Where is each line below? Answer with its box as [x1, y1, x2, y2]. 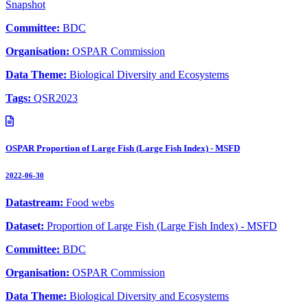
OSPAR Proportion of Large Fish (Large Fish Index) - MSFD [5, 143, 240, 154]
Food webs [66, 197, 114, 209]
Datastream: [5, 197, 66, 209]
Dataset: [5, 220, 47, 232]
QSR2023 [34, 92, 78, 104]
